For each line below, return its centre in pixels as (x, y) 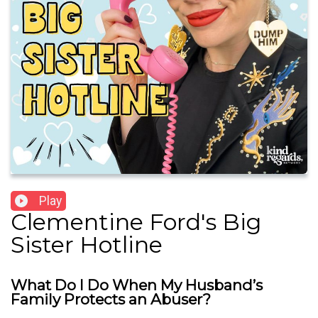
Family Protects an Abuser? (111, 300)
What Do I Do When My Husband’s (137, 285)
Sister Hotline (87, 245)
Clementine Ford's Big (136, 222)
